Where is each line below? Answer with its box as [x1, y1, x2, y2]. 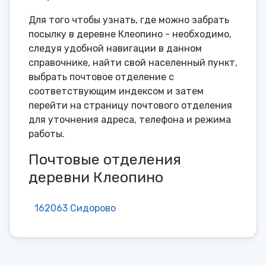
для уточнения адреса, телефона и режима [28, 114, 231, 126]
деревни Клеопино [28, 169, 163, 186]
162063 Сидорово [34, 202, 116, 214]
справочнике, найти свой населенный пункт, [28, 57, 237, 69]
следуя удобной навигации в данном [28, 43, 202, 55]
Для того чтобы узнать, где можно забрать [28, 14, 229, 26]
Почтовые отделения [28, 151, 181, 169]
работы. [28, 128, 65, 140]
